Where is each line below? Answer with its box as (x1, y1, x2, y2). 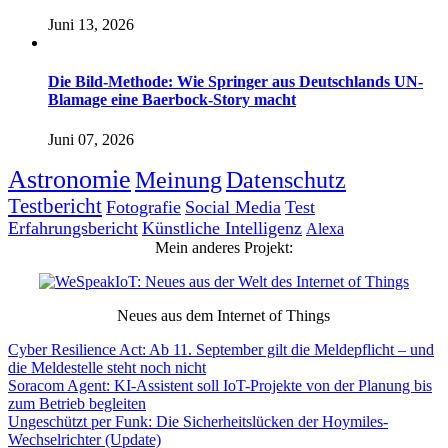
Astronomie (8, 164, 131, 194)
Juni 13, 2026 (48, 16, 134, 34)
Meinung (135, 165, 222, 193)
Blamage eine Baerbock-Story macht (48, 91, 296, 109)
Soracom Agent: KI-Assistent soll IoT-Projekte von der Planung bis (8, 376, 432, 394)
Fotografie (106, 196, 181, 217)
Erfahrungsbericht (8, 217, 138, 238)
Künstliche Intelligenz (142, 217, 302, 238)
